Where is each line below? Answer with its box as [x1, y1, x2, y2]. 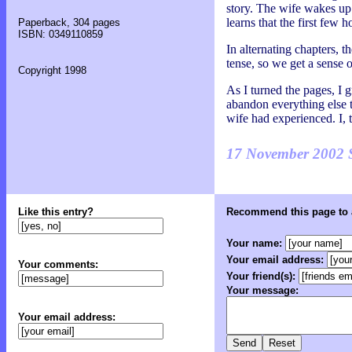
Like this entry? [18, 206, 93, 218]
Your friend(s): [226, 270, 299, 283]
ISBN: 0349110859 [18, 28, 103, 41]
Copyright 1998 [18, 64, 86, 77]
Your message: [226, 284, 299, 297]
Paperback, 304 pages [18, 16, 120, 29]
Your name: [226, 237, 285, 250]
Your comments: [18, 258, 98, 271]
